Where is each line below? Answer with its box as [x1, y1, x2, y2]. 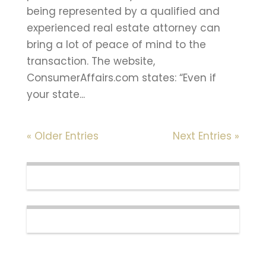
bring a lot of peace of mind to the [26, 37, 206, 52]
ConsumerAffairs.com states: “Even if [26, 70, 216, 85]
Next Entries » [173, 128, 240, 143]
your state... [26, 87, 85, 102]
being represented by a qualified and [26, 4, 220, 18]
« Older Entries [26, 128, 99, 143]
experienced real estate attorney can [26, 20, 220, 35]
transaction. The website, [26, 53, 155, 68]
